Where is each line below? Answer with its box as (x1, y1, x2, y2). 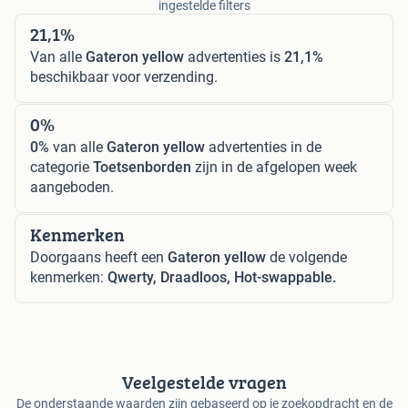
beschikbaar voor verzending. (30, 67, 218, 86)
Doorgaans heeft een (30, 248, 168, 266)
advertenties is (184, 47, 284, 66)
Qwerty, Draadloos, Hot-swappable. (107, 268, 336, 286)
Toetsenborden (93, 158, 191, 176)
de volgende (266, 248, 347, 266)
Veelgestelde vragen (121, 368, 287, 395)
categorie (30, 158, 93, 176)
